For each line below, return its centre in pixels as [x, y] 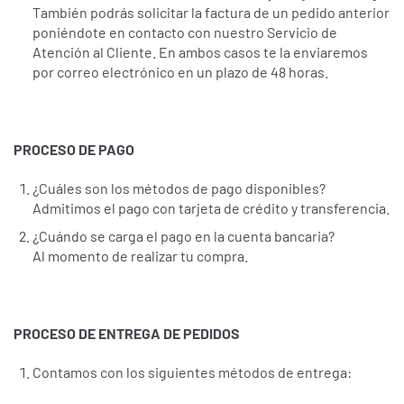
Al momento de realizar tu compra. [140, 256]
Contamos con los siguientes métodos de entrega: [192, 372]
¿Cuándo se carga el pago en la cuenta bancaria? [183, 236]
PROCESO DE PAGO [74, 149]
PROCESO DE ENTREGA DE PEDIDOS [127, 333]
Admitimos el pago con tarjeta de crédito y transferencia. [211, 207]
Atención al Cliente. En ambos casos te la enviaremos [200, 52]
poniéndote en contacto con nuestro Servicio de [184, 32]
